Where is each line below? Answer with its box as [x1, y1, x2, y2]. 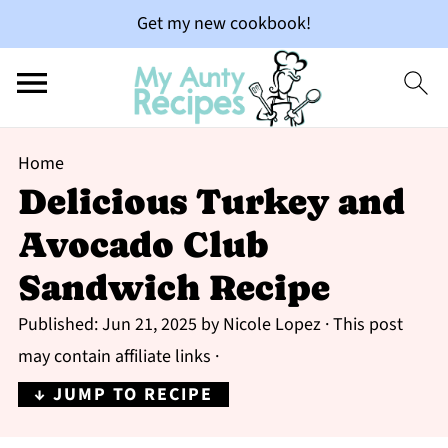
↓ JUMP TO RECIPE [33, 382, 213, 407]
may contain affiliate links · [17, 344, 219, 369]
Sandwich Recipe [17, 267, 330, 308]
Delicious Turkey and [17, 181, 405, 222]
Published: [17, 312, 102, 337]
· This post [320, 312, 403, 337]
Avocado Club [17, 224, 269, 265]
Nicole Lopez [222, 312, 321, 337]
